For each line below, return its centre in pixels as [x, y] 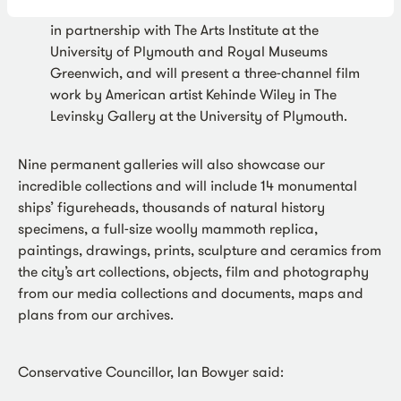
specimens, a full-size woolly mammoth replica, [168, 229]
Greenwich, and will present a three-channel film [205, 73]
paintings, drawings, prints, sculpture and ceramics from [200, 250]
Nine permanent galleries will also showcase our [171, 164]
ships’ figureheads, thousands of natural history [171, 207]
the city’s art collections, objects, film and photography [193, 272]
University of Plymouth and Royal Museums [189, 51]
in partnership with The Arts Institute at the [184, 30]
